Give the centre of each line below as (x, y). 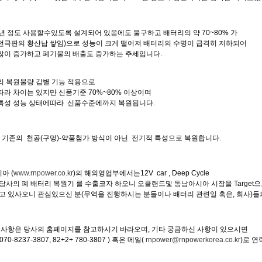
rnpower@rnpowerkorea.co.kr (193, 240)
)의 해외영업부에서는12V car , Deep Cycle (141, 173)
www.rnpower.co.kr (43, 173)
